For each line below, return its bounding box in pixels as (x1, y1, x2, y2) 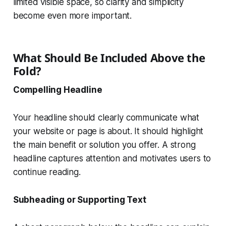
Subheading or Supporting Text (13, 195, 146, 205)
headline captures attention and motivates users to (13, 153, 211, 164)
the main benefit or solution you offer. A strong (13, 140, 196, 150)
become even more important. (13, 11, 132, 21)
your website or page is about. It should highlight (13, 126, 204, 137)
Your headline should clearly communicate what (13, 112, 200, 123)
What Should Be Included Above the (13, 50, 205, 66)
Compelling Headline (13, 85, 102, 95)
